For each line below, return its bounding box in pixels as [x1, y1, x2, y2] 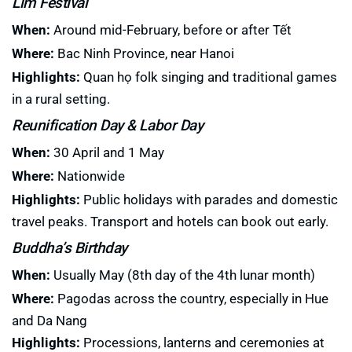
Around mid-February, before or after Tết [50, 20, 291, 39]
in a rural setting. [12, 90, 110, 108]
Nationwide [54, 167, 125, 185]
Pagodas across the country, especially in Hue [54, 289, 328, 308]
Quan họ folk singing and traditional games [80, 68, 337, 86]
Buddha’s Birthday [12, 237, 127, 258]
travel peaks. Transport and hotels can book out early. [12, 212, 328, 231]
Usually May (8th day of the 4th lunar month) [50, 266, 315, 284]
